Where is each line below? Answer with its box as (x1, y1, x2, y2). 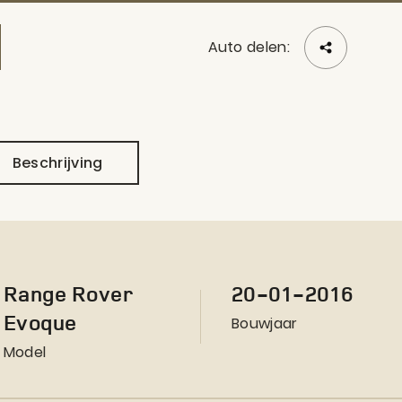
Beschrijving (12, 152, 103, 173)
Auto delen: (207, 36, 291, 57)
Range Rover (3, 279, 134, 308)
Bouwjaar (232, 313, 298, 334)
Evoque (3, 308, 77, 336)
